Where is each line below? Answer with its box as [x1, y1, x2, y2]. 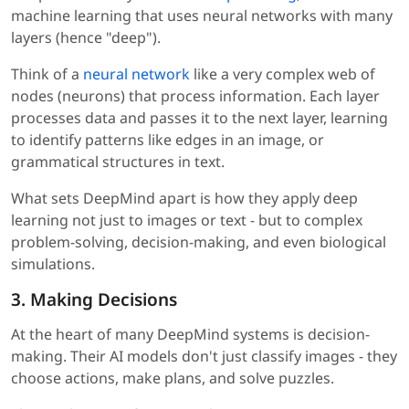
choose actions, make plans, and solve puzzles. [11, 368, 334, 389]
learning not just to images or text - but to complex [11, 210, 362, 231]
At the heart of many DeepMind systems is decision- [11, 324, 370, 345]
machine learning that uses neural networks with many [11, 5, 393, 26]
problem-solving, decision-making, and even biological [11, 232, 386, 253]
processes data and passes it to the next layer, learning [11, 108, 388, 129]
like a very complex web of [190, 64, 375, 85]
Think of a [11, 64, 83, 85]
